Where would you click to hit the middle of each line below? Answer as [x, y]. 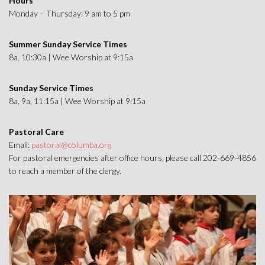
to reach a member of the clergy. [65, 171]
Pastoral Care [36, 132]
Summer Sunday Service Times [69, 44]
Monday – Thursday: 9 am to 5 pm [70, 14]
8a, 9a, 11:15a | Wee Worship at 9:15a [77, 101]
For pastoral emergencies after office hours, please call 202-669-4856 [132, 158]
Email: [20, 145]
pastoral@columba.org [71, 145]
